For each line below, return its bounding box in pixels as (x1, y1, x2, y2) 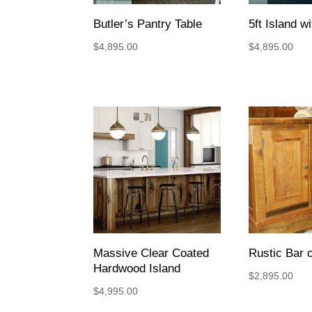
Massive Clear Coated (93, 246, 210, 260)
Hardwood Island (93, 261, 181, 275)
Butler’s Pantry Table (93, 17, 203, 31)
